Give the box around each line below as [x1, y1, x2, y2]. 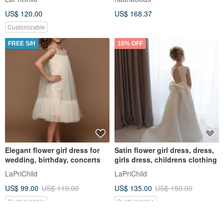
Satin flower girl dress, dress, [114, 144, 214, 155]
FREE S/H [8, 39, 35, 47]
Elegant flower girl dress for [5, 144, 99, 155]
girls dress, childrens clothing [114, 154, 217, 164]
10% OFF [117, 39, 143, 47]
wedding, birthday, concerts [5, 154, 100, 164]
